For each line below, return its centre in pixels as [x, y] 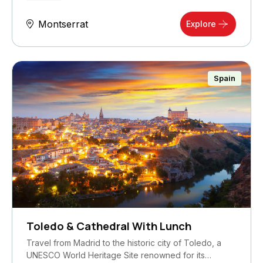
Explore [201, 24]
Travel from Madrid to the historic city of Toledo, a [124, 243]
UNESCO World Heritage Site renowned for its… [119, 255]
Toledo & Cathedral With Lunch [109, 226]
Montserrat [63, 24]
